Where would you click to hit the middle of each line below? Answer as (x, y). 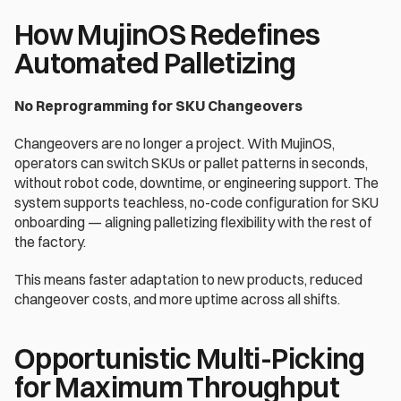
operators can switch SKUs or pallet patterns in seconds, (191, 163)
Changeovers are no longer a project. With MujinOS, (175, 144)
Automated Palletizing (158, 64)
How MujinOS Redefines (167, 35)
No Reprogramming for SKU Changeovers (160, 106)
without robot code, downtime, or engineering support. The (196, 183)
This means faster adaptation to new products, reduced (188, 280)
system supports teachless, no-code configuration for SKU (196, 203)
